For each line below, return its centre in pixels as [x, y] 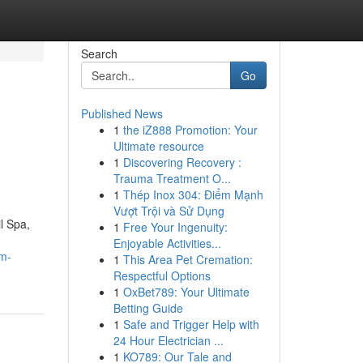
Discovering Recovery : [182, 162]
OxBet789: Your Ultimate [186, 292]
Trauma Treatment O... [172, 178]
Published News [122, 113]
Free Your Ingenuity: [175, 227]
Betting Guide [148, 308]
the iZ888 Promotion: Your [190, 130]
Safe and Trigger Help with [191, 324]
